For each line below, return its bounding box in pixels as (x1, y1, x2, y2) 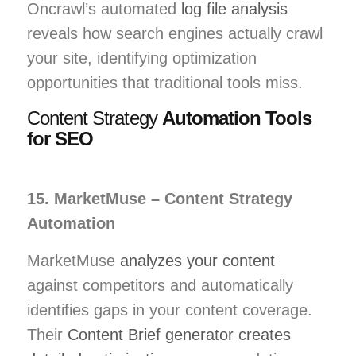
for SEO (27, 127, 94, 149)
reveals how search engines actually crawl (27, 24, 323, 42)
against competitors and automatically (27, 276, 293, 294)
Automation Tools (161, 106, 312, 129)
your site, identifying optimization (27, 48, 257, 67)
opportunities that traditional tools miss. (27, 73, 303, 91)
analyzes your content (120, 251, 275, 269)
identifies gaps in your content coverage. (27, 300, 312, 319)
